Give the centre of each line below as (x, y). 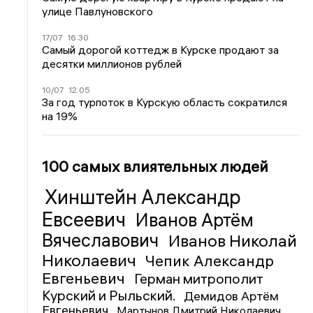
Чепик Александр (210, 260)
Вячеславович (103, 240)
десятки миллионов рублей (112, 63)
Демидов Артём (232, 296)
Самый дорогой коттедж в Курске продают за (161, 49)
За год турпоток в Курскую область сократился (165, 102)
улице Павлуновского (98, 11)
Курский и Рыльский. (110, 295)
